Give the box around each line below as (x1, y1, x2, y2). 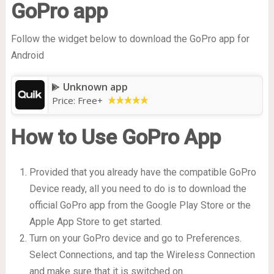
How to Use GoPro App (10, 125, 221, 149)
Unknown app (62, 80, 128, 94)
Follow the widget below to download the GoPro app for (10, 33, 250, 45)
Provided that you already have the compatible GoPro (29, 166, 256, 178)
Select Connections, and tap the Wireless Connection (29, 249, 255, 261)
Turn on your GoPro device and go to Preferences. (29, 232, 242, 244)
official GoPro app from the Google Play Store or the (29, 199, 251, 211)
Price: (51, 94, 78, 106)
